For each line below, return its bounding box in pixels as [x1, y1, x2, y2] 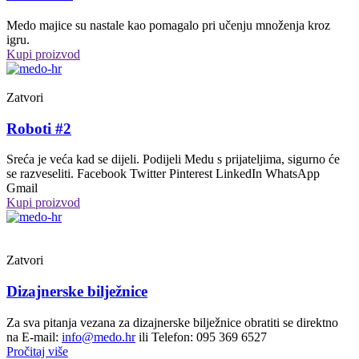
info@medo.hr [62, 329, 135, 344]
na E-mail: [6, 329, 62, 344]
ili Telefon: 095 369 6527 [135, 329, 267, 344]
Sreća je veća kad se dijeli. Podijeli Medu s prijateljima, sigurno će [6, 152, 340, 167]
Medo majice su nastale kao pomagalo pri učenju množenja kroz [6, 18, 330, 32]
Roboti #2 [6, 119, 71, 137]
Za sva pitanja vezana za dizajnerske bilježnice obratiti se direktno [6, 315, 338, 329]
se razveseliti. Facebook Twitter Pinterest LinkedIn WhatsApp [6, 167, 320, 181]
